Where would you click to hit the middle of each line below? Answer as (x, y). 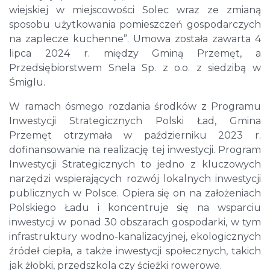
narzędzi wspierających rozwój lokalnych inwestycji (135, 178)
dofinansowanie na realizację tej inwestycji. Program (135, 149)
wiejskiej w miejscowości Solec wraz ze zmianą (135, 10)
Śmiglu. (27, 82)
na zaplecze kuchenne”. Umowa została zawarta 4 (135, 39)
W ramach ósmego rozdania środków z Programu (135, 106)
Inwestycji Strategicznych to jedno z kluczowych (135, 164)
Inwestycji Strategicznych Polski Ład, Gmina (135, 121)
